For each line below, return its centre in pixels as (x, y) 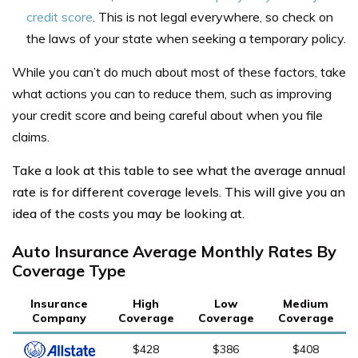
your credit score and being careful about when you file (167, 115)
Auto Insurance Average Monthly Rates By (174, 252)
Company (59, 318)
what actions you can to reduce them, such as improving (172, 94)
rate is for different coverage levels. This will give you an (179, 192)
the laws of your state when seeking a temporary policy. (186, 39)
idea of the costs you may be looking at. (128, 214)
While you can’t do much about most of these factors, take (179, 72)
